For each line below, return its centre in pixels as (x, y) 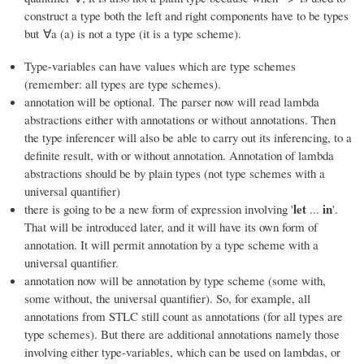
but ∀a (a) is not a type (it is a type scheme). (133, 34)
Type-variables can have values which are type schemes (160, 66)
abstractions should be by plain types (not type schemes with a (175, 173)
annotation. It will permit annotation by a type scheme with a (171, 245)
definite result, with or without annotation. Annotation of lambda (179, 156)
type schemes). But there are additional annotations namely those (182, 334)
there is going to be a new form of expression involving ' (159, 209)
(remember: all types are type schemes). (123, 84)
